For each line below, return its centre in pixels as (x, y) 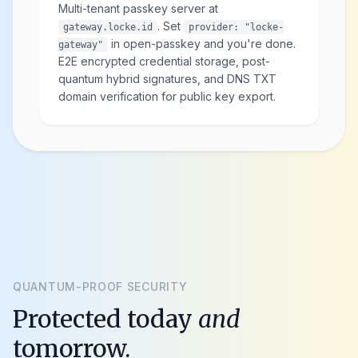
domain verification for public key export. (167, 96)
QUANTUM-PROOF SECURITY (100, 286)
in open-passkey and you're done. (202, 43)
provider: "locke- (236, 27)
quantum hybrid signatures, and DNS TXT (167, 78)
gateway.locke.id (108, 27)
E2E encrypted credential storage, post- (164, 61)
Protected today (105, 318)
